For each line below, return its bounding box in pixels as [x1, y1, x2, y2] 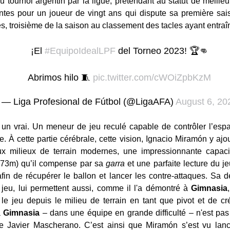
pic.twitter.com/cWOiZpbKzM [93, 72, 211, 83]
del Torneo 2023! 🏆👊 [115, 46, 208, 56]
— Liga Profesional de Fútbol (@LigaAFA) [1, 97, 176, 107]
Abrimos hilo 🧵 [28, 72, 93, 83]
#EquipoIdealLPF [44, 46, 116, 56]
